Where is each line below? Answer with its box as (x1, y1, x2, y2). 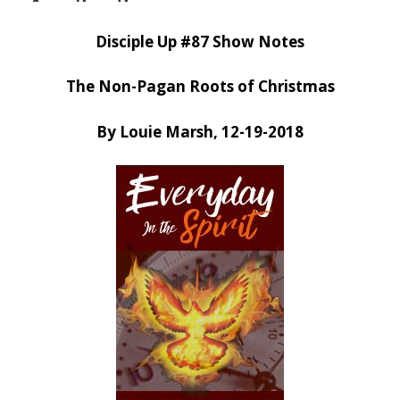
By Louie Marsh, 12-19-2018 (96, 121, 304, 142)
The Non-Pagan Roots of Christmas (65, 76, 335, 97)
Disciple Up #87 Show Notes (96, 30, 304, 52)
